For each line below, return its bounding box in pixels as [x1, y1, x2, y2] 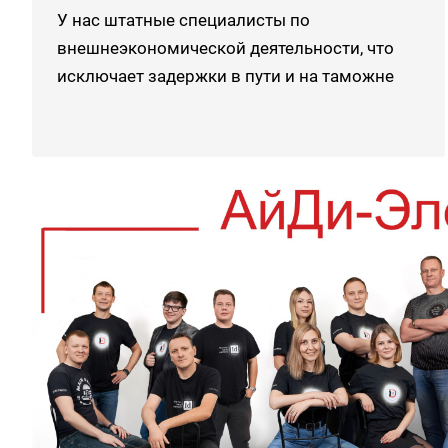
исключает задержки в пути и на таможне [57, 66, 394, 86]
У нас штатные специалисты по [57, 10, 310, 30]
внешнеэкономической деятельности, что [57, 38, 394, 58]
